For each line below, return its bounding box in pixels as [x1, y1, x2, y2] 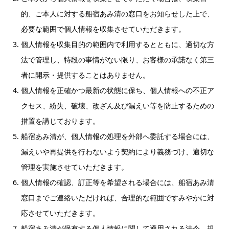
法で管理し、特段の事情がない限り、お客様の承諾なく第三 [21, 55, 214, 64]
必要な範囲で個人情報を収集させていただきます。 [21, 24, 186, 34]
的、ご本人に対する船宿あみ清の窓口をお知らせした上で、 [21, 9, 214, 18]
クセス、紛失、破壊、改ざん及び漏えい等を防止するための [21, 101, 214, 110]
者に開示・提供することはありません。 [21, 70, 150, 80]
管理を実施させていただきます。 [21, 162, 128, 172]
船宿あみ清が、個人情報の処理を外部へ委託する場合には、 [21, 131, 214, 141]
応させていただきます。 [21, 208, 100, 218]
